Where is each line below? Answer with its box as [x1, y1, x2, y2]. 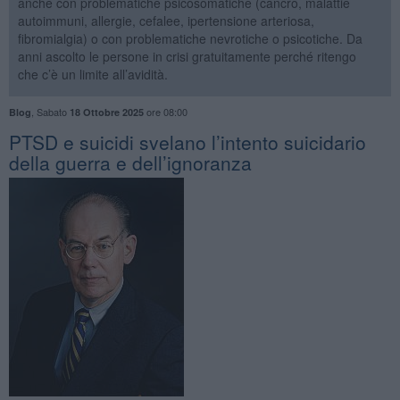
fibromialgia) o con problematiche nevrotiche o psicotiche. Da [17, 29, 362, 47]
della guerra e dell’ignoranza [8, 148, 252, 176]
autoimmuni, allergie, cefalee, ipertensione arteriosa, [17, 11, 314, 29]
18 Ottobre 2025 [69, 104, 144, 119]
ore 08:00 [143, 104, 187, 119]
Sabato [36, 104, 70, 119]
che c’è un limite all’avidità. [17, 64, 168, 83]
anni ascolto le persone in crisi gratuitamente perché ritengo [17, 46, 356, 65]
